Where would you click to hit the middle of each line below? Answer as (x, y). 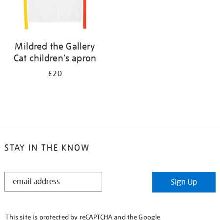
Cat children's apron (55, 58)
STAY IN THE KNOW (47, 148)
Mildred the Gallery (55, 46)
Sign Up (184, 182)
